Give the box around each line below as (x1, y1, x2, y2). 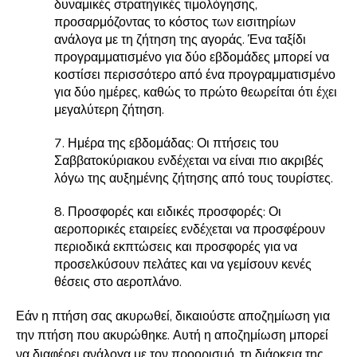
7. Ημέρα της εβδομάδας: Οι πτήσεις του (54, 135, 279, 152)
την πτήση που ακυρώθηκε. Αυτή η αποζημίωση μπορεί (16, 327, 328, 344)
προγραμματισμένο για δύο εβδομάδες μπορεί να (54, 49, 329, 66)
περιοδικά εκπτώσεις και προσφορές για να (54, 238, 297, 256)
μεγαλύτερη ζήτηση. (54, 101, 164, 119)
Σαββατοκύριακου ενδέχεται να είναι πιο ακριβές (54, 152, 324, 170)
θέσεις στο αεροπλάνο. (54, 273, 182, 291)
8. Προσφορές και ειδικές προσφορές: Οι (54, 203, 281, 221)
